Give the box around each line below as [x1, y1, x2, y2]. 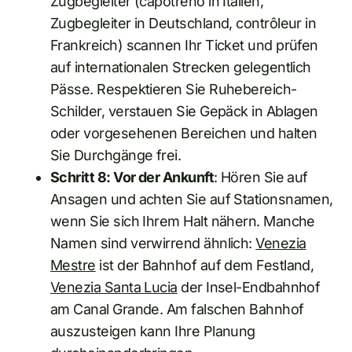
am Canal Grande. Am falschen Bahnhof [50, 301, 304, 318]
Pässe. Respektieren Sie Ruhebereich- [50, 81, 297, 98]
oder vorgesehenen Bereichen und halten [50, 125, 317, 142]
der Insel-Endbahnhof [177, 279, 321, 296]
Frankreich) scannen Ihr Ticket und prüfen [50, 37, 318, 54]
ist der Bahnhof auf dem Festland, [95, 257, 314, 274]
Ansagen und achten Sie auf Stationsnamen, [50, 191, 333, 208]
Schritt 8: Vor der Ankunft [50, 169, 214, 186]
